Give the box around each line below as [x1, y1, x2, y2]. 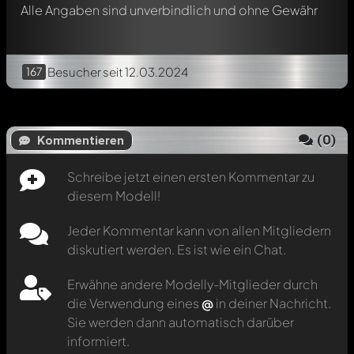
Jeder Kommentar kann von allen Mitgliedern [67, 222, 331, 239]
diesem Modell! [67, 187, 160, 204]
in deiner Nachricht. [213, 295, 331, 311]
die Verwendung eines [67, 295, 201, 311]
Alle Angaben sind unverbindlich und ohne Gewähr [21, 2, 318, 18]
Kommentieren [34, 133, 124, 148]
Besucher [46, 64, 101, 79]
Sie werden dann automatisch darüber [67, 314, 294, 330]
